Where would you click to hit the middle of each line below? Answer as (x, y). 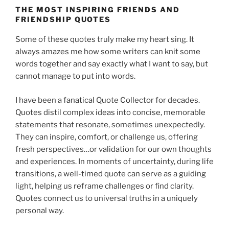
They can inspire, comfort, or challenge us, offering (107, 137)
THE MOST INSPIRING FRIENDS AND (98, 9)
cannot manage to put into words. (75, 76)
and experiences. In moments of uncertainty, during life (114, 161)
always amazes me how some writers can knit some (108, 52)
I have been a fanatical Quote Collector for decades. (108, 100)
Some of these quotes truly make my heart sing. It (105, 40)
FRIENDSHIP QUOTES (63, 19)
